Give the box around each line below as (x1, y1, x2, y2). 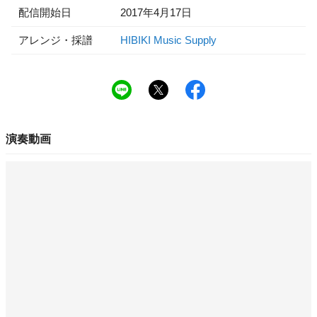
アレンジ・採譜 (18, 34, 93, 46)
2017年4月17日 (120, 6, 192, 18)
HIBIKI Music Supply (120, 34, 217, 46)
